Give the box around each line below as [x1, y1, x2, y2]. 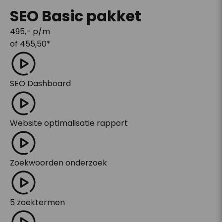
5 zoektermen [10, 197, 65, 208]
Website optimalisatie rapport [10, 117, 128, 129]
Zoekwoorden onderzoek [10, 157, 108, 168]
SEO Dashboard [10, 78, 71, 89]
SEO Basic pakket [10, 6, 142, 27]
